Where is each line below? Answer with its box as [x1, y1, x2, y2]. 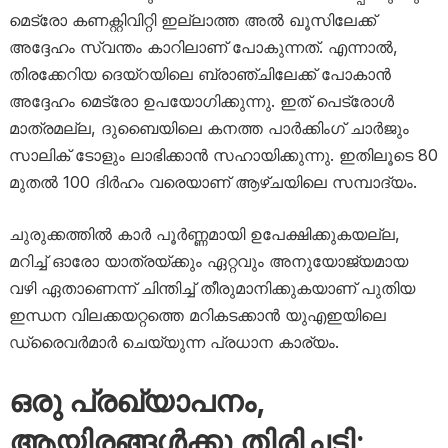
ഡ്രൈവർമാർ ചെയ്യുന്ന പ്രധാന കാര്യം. [8, 331, 339, 352]
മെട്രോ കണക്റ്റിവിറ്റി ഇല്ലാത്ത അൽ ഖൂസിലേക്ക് [8, 9, 376, 30]
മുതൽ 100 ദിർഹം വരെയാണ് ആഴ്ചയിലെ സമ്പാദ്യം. [8, 171, 417, 192]
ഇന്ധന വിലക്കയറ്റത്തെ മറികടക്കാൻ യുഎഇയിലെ [8, 304, 386, 325]
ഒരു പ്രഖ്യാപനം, [8, 382, 265, 419]
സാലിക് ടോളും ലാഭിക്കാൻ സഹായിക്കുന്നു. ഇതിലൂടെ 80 [8, 144, 438, 165]
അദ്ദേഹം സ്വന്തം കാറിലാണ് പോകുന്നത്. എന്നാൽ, [8, 36, 398, 57]
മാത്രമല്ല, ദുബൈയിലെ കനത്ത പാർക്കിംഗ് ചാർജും [8, 117, 409, 138]
